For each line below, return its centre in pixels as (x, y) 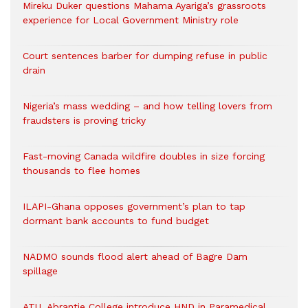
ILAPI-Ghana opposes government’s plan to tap (134, 206)
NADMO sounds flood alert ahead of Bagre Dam (135, 256)
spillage (40, 271)
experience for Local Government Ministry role (131, 20)
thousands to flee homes (81, 170)
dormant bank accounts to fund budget (116, 221)
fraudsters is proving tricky (84, 120)
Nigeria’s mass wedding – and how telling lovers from (147, 106)
